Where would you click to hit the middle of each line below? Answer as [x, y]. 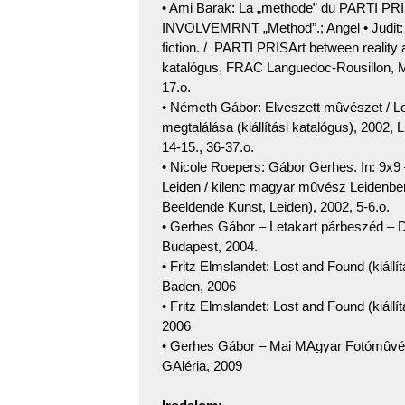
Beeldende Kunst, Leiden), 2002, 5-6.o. [276, 207]
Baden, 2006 [199, 287]
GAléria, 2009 [202, 366]
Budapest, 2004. [210, 247]
